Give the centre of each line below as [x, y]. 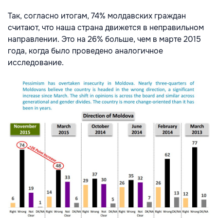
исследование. [36, 63]
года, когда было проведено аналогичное [85, 51]
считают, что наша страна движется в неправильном [106, 28]
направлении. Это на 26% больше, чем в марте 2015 [104, 39]
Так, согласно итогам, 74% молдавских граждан [97, 16]
